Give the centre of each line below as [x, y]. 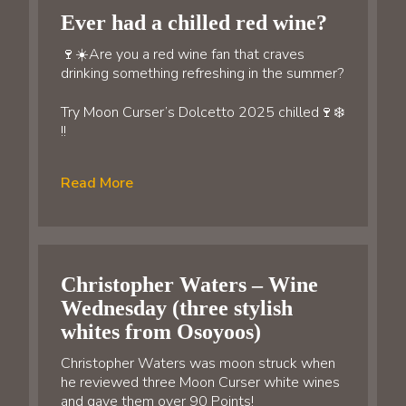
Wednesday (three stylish [177, 308]
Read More [97, 183]
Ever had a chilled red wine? [194, 23]
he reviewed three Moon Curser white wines [200, 382]
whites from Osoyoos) [161, 331]
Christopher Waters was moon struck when [198, 363]
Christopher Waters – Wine [189, 284]
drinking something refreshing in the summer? [202, 74]
